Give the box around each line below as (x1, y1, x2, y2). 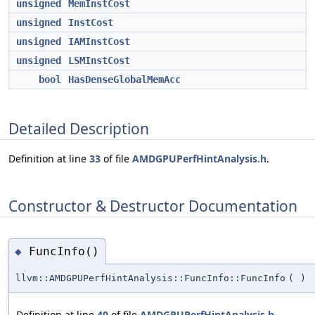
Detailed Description (8, 118, 149, 139)
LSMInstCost (68, 55, 130, 66)
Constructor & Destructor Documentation (8, 195, 297, 216)
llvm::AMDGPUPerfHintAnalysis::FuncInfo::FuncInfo (15, 273, 285, 284)
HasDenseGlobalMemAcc (68, 74, 181, 85)
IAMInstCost (68, 36, 130, 47)
